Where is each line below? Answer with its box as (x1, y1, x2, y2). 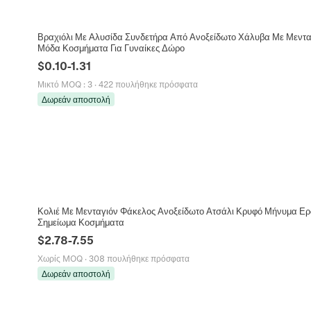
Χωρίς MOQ (37, 253, 83, 263)
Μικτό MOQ (37, 78, 81, 89)
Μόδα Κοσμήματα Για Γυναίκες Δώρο (37, 42, 185, 53)
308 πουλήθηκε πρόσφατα (88, 253, 190, 263)
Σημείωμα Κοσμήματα (37, 216, 124, 227)
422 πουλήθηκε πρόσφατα (98, 78, 198, 89)
